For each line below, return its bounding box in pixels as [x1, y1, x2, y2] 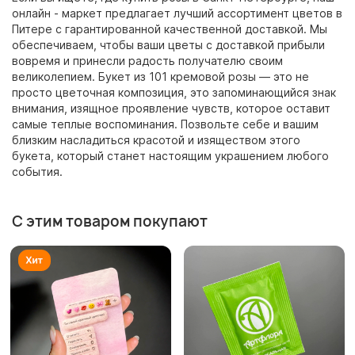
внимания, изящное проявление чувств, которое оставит [12, 101, 330, 116]
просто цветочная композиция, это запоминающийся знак [12, 86, 336, 100]
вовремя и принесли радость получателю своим [12, 54, 283, 68]
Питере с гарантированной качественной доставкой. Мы [12, 22, 327, 36]
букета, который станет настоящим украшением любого [12, 149, 329, 163]
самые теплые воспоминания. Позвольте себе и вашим [12, 117, 319, 132]
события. [12, 165, 63, 179]
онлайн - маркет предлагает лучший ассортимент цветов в [12, 6, 342, 21]
